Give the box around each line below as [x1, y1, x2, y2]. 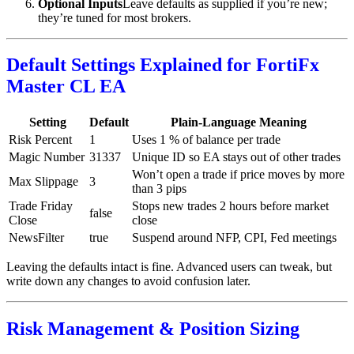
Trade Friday [9, 199, 73, 213]
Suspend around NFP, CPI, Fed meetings [132, 231, 337, 245]
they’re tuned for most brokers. [38, 10, 191, 24]
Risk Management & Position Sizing [6, 318, 299, 340]
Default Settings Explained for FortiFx [6, 55, 319, 76]
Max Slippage [9, 175, 78, 189]
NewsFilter [9, 231, 64, 245]
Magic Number [9, 150, 85, 164]
